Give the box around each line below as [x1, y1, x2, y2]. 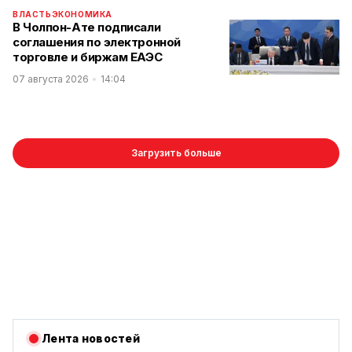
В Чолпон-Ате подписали [13, 20, 161, 35]
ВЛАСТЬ [13, 9, 52, 19]
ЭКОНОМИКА [51, 9, 113, 19]
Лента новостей [42, 332, 140, 346]
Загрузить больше [130, 147, 222, 159]
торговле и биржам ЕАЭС [13, 49, 163, 64]
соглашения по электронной [13, 35, 181, 49]
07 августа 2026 [13, 73, 89, 85]
